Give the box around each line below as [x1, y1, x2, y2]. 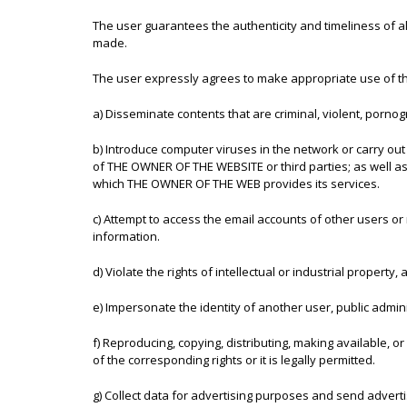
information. [93, 228, 160, 244]
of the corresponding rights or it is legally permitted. [93, 352, 375, 368]
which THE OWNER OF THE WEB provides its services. [93, 175, 380, 192]
